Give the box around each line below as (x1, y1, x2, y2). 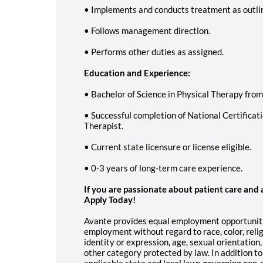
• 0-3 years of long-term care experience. (84, 162, 242, 173)
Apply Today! (84, 194, 136, 205)
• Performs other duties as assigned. (84, 46, 224, 57)
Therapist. (84, 120, 123, 131)
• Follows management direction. (84, 25, 210, 36)
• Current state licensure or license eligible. (84, 141, 251, 152)
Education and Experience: (84, 67, 190, 78)
